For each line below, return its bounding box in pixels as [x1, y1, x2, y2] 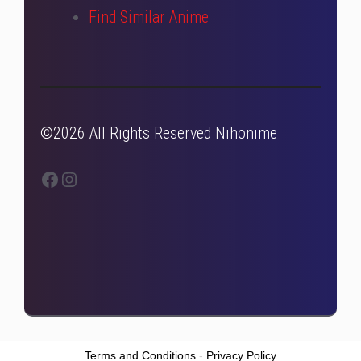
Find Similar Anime [89, 7, 209, 27]
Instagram [59, 167, 135, 190]
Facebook [39, 167, 109, 190]
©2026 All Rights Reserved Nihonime [40, 123, 277, 143]
